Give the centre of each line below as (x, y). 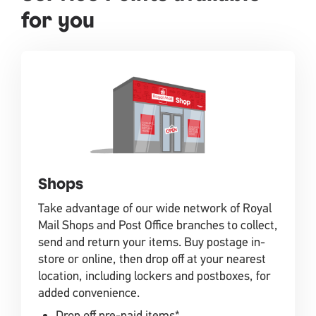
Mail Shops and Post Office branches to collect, (158, 225)
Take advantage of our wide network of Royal (155, 208)
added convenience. (89, 292)
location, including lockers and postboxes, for (154, 275)
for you (58, 20)
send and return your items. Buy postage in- (152, 242)
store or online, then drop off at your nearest (152, 259)
